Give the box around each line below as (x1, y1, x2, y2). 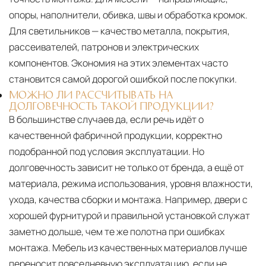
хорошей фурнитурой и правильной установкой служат (9, 209, 250, 223)
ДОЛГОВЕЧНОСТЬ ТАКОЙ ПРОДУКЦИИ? (9, 101, 214, 111)
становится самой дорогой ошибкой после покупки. (9, 72, 237, 86)
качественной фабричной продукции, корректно (9, 129, 222, 142)
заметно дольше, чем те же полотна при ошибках (9, 225, 224, 239)
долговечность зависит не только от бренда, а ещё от (9, 161, 244, 175)
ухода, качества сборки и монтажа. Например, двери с (9, 193, 248, 207)
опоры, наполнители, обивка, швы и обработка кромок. (9, 8, 248, 22)
